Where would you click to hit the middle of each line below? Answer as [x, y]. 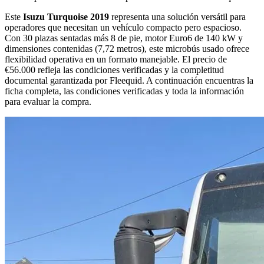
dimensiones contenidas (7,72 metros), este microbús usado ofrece [127, 49]
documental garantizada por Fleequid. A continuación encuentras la [129, 81]
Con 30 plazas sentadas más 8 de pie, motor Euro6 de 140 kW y [124, 38]
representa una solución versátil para [177, 17]
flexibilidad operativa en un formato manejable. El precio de [116, 60]
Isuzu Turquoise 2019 [66, 17]
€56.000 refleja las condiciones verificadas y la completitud [114, 70]
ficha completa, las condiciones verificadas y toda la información [124, 91]
